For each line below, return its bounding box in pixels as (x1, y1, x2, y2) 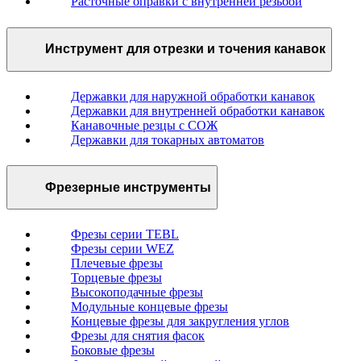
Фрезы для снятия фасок (71, 329, 205, 343)
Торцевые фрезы (71, 271, 162, 285)
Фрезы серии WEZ (71, 242, 174, 256)
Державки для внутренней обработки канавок (71, 103, 325, 118)
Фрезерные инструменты (45, 180, 211, 194)
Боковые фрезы (71, 343, 155, 358)
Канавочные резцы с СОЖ (71, 118, 218, 132)
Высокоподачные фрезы (71, 285, 203, 300)
